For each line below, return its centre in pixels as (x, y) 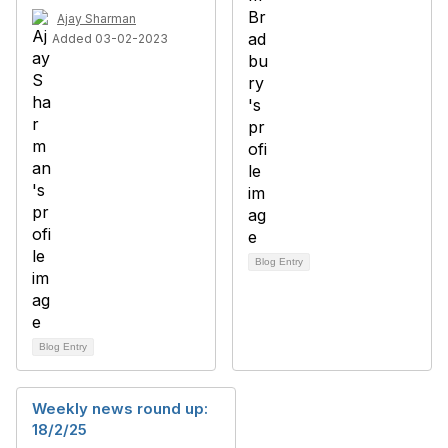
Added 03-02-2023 (110, 38)
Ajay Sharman (96, 18)
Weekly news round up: (120, 408)
